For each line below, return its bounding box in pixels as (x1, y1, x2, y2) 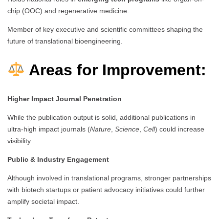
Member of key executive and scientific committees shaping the (7, 25, 203, 34)
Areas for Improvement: (25, 61, 207, 79)
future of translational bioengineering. (7, 37, 123, 45)
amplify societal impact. (7, 197, 79, 206)
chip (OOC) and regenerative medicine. (7, 7, 129, 15)
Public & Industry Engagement (7, 155, 109, 164)
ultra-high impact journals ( (7, 125, 90, 133)
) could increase (155, 125, 204, 133)
